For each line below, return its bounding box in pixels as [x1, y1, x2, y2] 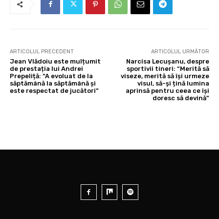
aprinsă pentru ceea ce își [125, 87, 209, 94]
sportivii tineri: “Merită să [126, 65, 209, 72]
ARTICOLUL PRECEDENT [10, 48, 74, 55]
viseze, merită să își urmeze [120, 72, 209, 80]
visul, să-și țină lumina [137, 79, 209, 87]
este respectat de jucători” [10, 87, 99, 94]
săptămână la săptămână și [10, 79, 96, 87]
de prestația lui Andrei [10, 65, 83, 72]
